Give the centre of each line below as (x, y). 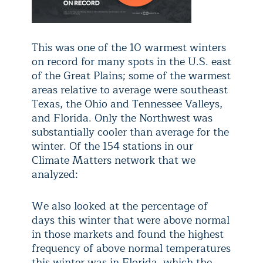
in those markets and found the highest (128, 235)
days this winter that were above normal (131, 220)
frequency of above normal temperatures (131, 249)
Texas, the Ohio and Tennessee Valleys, (127, 104)
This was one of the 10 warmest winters (129, 48)
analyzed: (55, 175)
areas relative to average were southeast (130, 90)
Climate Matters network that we (114, 161)
